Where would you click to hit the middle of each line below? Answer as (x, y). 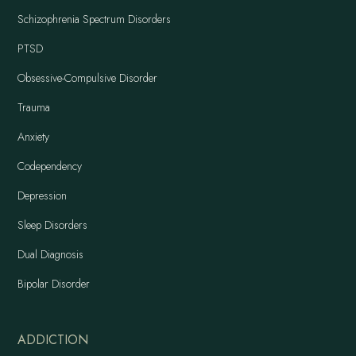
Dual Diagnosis (51, 255)
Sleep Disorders (53, 225)
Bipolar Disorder (54, 284)
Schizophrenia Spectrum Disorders (95, 19)
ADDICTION (53, 340)
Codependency (50, 166)
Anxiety (34, 137)
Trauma (34, 108)
